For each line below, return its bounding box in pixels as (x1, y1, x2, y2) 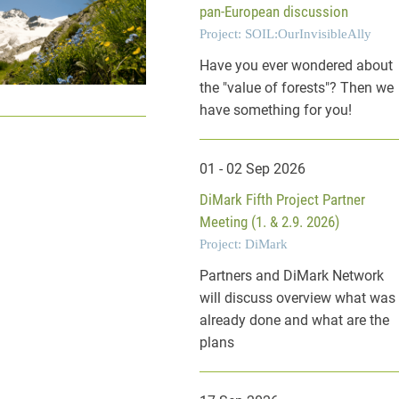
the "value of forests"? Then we (199, 79, 395, 97)
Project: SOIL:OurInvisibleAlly (199, 27, 372, 42)
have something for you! (199, 102, 353, 119)
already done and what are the (199, 312, 390, 330)
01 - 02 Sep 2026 (199, 160, 306, 178)
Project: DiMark (199, 237, 289, 252)
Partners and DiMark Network (199, 267, 385, 285)
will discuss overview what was (199, 289, 396, 307)
